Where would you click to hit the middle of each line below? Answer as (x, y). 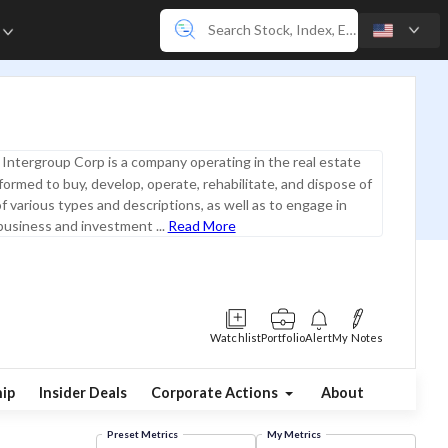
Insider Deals (82, 392)
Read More (201, 225)
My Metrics (293, 434)
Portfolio (283, 337)
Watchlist (235, 337)
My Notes (357, 337)
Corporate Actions (215, 392)
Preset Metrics (142, 434)
